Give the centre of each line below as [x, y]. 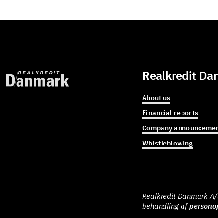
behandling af [166, 206]
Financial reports [170, 113]
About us [156, 98]
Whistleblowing [168, 143]
